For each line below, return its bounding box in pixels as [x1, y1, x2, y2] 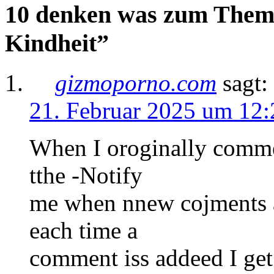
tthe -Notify [29, 162, 143, 189]
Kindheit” [5, 29, 109, 57]
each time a [29, 217, 138, 244]
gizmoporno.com [55, 70, 217, 97]
